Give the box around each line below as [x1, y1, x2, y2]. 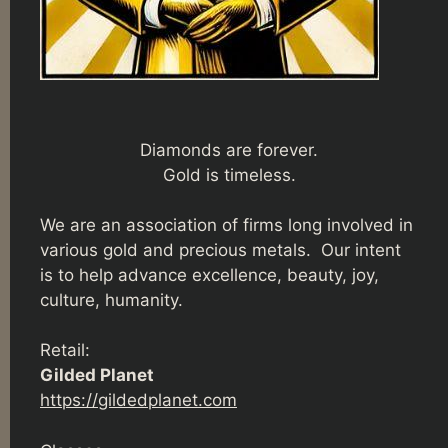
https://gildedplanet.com [40, 390, 237, 411]
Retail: [40, 340, 90, 361]
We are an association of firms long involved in [40, 214, 413, 235]
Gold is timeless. [162, 164, 296, 185]
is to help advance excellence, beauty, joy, [40, 264, 379, 285]
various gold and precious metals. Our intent [40, 239, 401, 260]
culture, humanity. [40, 289, 183, 310]
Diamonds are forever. [140, 139, 318, 160]
